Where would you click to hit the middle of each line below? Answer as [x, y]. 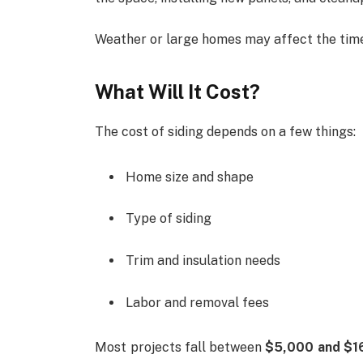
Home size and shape [190, 177]
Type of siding [169, 219]
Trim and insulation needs [203, 260]
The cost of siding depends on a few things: [226, 131]
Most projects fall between [180, 348]
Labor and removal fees [198, 302]
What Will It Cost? [178, 91]
